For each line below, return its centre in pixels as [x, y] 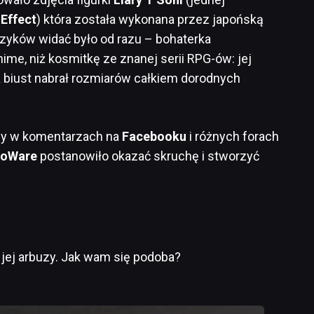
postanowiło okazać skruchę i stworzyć [148, 156]
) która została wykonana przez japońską [150, 19]
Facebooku [154, 136]
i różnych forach [233, 136]
